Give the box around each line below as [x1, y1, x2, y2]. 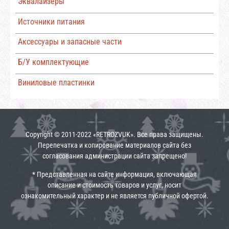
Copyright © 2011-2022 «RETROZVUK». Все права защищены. [26, 130, 203, 140]
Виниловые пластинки [17, 77, 95, 87]
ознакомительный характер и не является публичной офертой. [20, 191, 209, 200]
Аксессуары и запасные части [17, 37, 122, 47]
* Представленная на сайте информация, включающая [32, 170, 197, 179]
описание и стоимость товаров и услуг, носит [48, 180, 181, 190]
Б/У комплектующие [17, 57, 89, 67]
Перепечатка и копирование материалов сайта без [38, 141, 191, 150]
